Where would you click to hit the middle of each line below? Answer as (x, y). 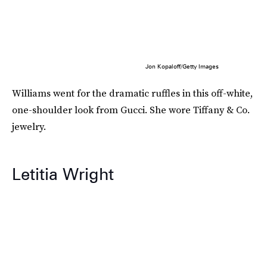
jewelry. (29, 126)
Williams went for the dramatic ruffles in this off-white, (132, 93)
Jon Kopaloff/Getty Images (182, 66)
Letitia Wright (63, 174)
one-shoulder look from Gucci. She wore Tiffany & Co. (131, 109)
